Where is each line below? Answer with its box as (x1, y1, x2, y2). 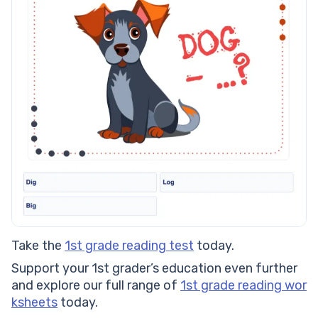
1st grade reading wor (180, 278, 307, 294)
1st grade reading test (65, 238, 194, 254)
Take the (11, 238, 65, 254)
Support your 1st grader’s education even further (11, 261, 297, 277)
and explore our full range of (11, 278, 180, 294)
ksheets (11, 295, 57, 311)
